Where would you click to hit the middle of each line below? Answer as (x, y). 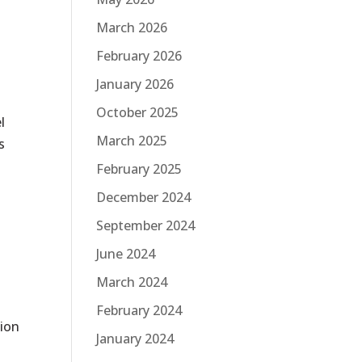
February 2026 (139, 55)
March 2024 (132, 282)
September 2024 (146, 225)
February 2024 (139, 310)
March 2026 (132, 27)
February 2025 (139, 168)
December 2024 (144, 197)
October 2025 (138, 112)
